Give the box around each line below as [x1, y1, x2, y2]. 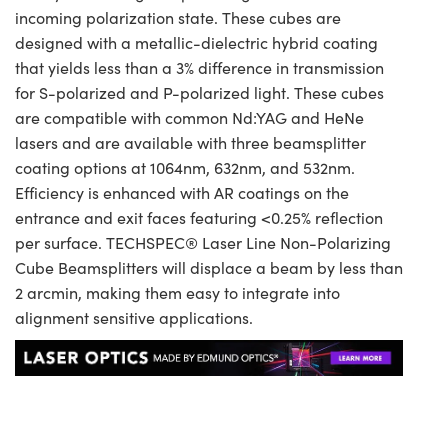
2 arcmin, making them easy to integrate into [15, 282, 340, 304]
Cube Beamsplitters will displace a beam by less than [15, 257, 403, 279]
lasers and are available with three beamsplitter [15, 132, 366, 154]
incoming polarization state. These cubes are [15, 7, 341, 29]
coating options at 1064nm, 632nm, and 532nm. [15, 157, 355, 179]
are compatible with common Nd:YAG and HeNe [15, 107, 364, 129]
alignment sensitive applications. [15, 307, 253, 329]
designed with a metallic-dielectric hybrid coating [15, 32, 378, 54]
